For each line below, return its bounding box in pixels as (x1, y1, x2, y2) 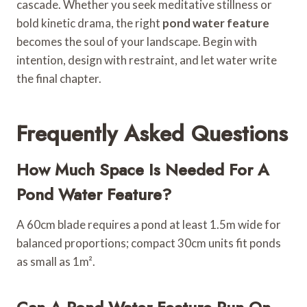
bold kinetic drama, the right (16, 15, 162, 30)
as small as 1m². (16, 254, 95, 269)
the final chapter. (16, 71, 101, 86)
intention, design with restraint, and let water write (16, 52, 277, 67)
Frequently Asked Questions (16, 117, 288, 149)
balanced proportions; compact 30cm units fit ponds (16, 235, 281, 250)
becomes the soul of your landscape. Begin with (16, 34, 257, 49)
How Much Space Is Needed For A (16, 157, 269, 182)
